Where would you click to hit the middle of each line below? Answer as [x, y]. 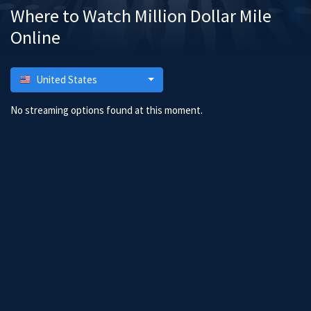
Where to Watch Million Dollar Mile [141, 16]
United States [67, 79]
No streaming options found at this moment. [107, 110]
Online [35, 37]
